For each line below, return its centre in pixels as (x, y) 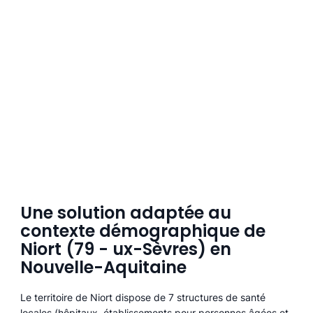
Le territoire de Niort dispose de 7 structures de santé (143, 298)
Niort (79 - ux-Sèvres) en (125, 249)
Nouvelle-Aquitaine (103, 268)
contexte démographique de (143, 231)
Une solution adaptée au (125, 213)
